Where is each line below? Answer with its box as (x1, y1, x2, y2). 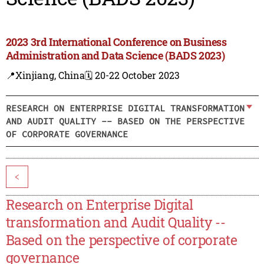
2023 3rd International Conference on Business (5, 35, 227, 49)
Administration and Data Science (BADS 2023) (5, 48, 225, 63)
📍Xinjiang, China (5, 69, 85, 82)
